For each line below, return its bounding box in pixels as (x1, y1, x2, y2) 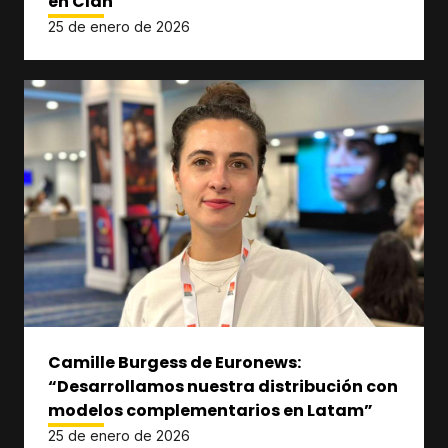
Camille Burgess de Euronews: (48, 351, 301, 374)
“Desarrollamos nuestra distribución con (48, 375, 398, 398)
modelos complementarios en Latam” (48, 399, 373, 422)
